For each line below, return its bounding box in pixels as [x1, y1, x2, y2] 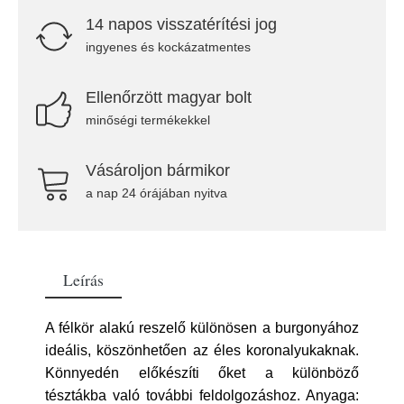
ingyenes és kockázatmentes [86, 40, 251, 54]
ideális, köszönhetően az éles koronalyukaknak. [45, 343, 359, 358]
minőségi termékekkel [86, 113, 210, 127]
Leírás [63, 269, 104, 290]
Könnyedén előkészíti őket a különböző [45, 365, 359, 381]
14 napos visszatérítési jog [86, 15, 277, 33]
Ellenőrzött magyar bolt [86, 88, 252, 106]
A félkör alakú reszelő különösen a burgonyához [45, 320, 359, 335]
